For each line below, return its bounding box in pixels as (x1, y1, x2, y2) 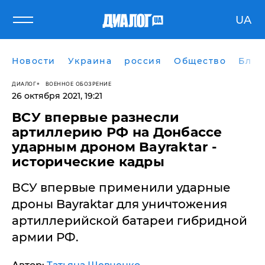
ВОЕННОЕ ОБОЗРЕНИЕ (45, 80, 111, 87)
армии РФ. (12, 230, 79, 244)
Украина (67, 56, 112, 66)
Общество (174, 56, 226, 66)
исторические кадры (12, 154, 164, 170)
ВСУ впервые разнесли (12, 109, 180, 125)
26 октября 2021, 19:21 (12, 91, 102, 101)
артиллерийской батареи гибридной (12, 214, 247, 228)
